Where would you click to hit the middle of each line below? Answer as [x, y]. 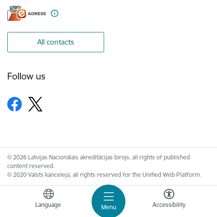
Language [48, 204]
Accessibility [169, 204]
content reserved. [31, 166]
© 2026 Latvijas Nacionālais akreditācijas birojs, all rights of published [99, 157]
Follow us [26, 76]
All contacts [56, 42]
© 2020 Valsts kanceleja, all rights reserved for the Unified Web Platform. [104, 175]
